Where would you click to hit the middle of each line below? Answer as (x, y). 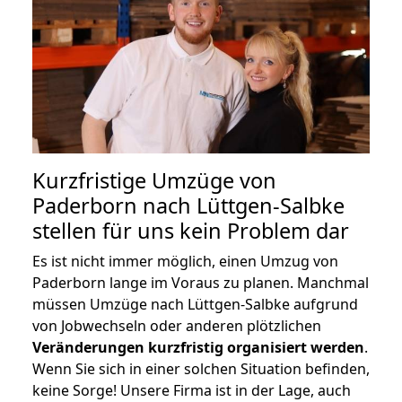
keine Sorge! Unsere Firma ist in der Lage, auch (192, 390)
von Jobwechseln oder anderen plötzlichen (177, 325)
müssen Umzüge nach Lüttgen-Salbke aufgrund (195, 304)
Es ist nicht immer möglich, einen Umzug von (185, 261)
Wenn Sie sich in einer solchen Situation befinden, (201, 368)
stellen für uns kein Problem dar (191, 230)
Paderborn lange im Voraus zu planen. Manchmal (201, 282)
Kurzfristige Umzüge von (154, 180)
